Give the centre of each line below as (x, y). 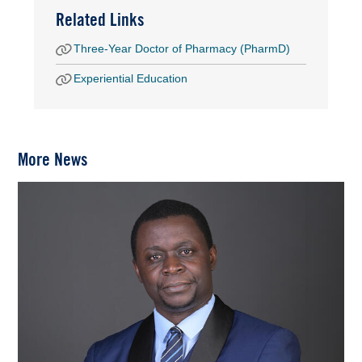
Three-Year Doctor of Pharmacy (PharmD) (182, 49)
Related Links (101, 20)
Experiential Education (131, 79)
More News (53, 159)
